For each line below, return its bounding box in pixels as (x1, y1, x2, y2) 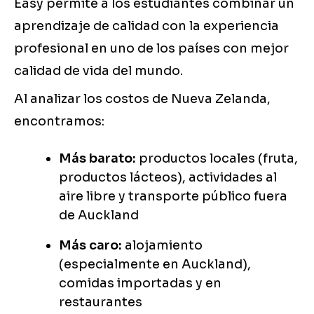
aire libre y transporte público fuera (59, 189, 287, 205)
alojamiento (122, 238, 203, 254)
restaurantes (59, 294, 142, 310)
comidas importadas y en (59, 275, 221, 292)
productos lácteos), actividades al (59, 170, 277, 186)
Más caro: (59, 238, 122, 254)
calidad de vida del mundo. (14, 63, 183, 79)
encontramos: (14, 114, 104, 130)
